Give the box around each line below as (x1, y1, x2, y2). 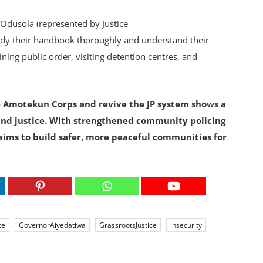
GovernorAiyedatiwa (19, 220, 86, 230)
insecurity (170, 220, 202, 230)
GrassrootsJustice (99, 220, 157, 230)
